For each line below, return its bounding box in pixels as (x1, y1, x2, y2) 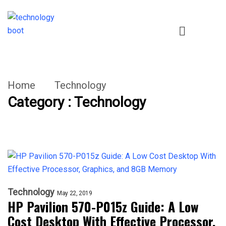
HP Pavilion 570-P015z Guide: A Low (8, 197, 199, 216)
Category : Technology (8, 94, 146, 110)
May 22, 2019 (57, 190, 92, 197)
